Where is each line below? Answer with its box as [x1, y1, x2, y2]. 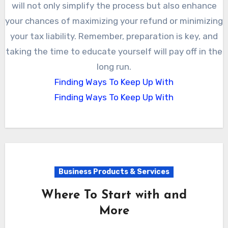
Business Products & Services [59, 167, 169, 177]
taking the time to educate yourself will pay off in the [6, 46, 222, 57]
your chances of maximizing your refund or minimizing [5, 16, 223, 26]
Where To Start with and [41, 189, 187, 202]
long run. [97, 62, 131, 72]
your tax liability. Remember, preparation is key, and [10, 31, 218, 42]
